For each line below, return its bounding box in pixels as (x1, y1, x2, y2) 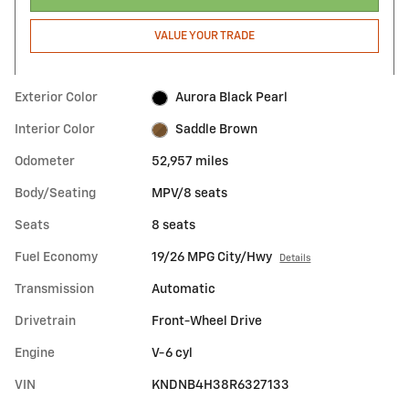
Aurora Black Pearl (174, 91, 288, 105)
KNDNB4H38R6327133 (152, 379, 290, 393)
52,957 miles (152, 155, 229, 169)
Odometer (15, 155, 75, 169)
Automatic (152, 283, 216, 297)
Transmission (15, 283, 94, 297)
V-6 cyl (152, 347, 193, 361)
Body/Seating (15, 187, 96, 201)
